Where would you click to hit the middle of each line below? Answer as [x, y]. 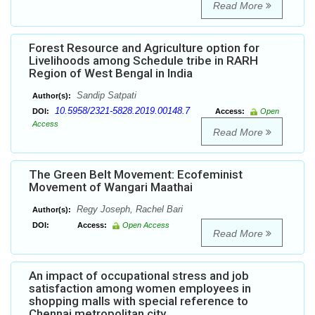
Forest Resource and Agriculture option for [144, 48]
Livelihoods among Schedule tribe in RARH [143, 61]
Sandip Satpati [105, 96]
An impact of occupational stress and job [139, 276]
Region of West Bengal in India [111, 73]
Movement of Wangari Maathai [111, 187]
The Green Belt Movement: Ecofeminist [136, 175]
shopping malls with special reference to [139, 301]
